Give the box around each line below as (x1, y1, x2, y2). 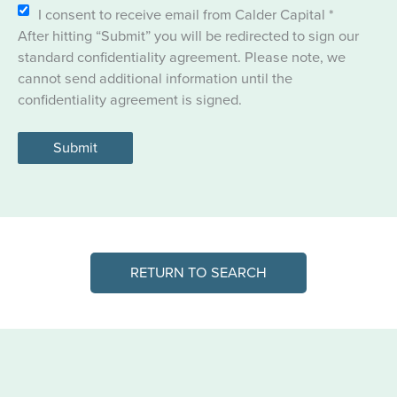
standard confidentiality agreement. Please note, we (18, 46, 346, 69)
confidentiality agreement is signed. (18, 89, 242, 112)
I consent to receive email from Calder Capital (38, 4, 329, 27)
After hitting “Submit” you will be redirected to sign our (18, 25, 359, 48)
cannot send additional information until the (18, 67, 292, 90)
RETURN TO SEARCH (130, 261, 267, 284)
